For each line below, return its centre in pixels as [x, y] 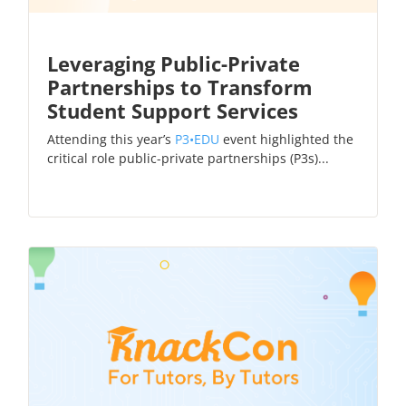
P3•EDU [197, 139]
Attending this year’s [111, 139]
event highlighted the [286, 139]
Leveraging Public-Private [174, 63]
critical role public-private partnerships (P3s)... [188, 158]
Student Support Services [173, 110]
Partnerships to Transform [180, 87]
